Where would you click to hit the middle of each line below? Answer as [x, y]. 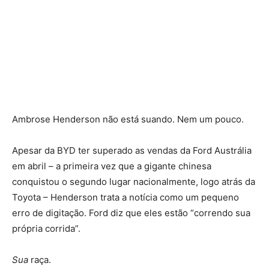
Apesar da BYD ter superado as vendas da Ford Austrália [132, 150]
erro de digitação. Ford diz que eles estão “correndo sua [131, 213]
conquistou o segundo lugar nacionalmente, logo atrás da [134, 181]
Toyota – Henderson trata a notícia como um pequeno [125, 197]
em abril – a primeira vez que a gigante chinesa [112, 166]
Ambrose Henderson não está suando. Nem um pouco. [128, 119]
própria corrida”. [46, 228]
